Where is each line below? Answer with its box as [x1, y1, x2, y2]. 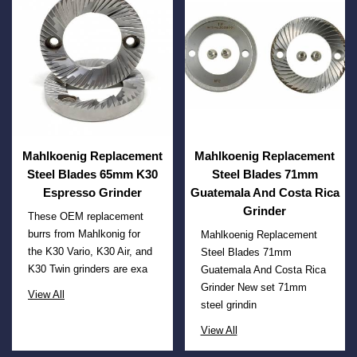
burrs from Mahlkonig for [28, 228, 140, 241]
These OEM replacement [28, 210, 143, 223]
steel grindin [200, 299, 257, 312]
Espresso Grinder [42, 186, 142, 200]
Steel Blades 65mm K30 [26, 167, 158, 182]
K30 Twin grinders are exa [28, 263, 147, 276]
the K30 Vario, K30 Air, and [28, 245, 152, 258]
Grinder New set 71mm [200, 281, 307, 294]
